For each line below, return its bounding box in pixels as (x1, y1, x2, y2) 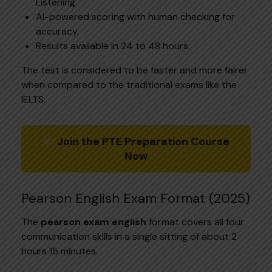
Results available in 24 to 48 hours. (36, 39, 190, 52)
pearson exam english (41, 215, 146, 228)
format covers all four (146, 215, 244, 228)
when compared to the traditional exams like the (21, 78, 237, 91)
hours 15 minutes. (21, 244, 98, 257)
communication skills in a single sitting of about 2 (21, 229, 237, 243)
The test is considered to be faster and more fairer (21, 63, 248, 76)
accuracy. (36, 24, 79, 38)
